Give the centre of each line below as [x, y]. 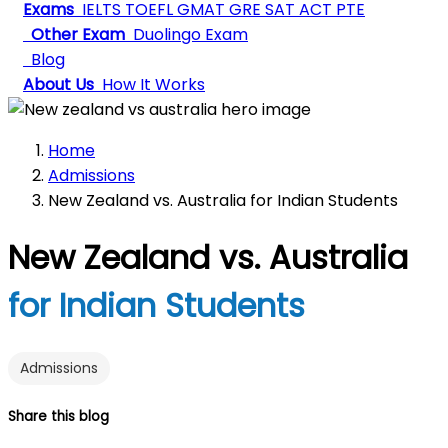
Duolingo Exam [188, 34]
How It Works [151, 84]
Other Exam [74, 34]
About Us [58, 84]
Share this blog [58, 417]
